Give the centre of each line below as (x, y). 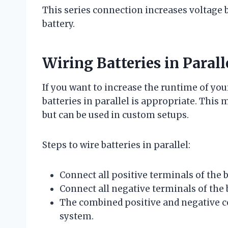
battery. (59, 24)
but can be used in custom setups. (116, 115)
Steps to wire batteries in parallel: (116, 145)
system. (77, 217)
